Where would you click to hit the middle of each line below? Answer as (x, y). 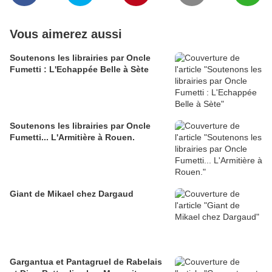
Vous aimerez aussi (66, 34)
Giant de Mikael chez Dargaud (72, 194)
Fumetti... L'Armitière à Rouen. (72, 138)
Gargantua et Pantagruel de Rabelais (86, 262)
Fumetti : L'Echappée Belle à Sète (79, 70)
